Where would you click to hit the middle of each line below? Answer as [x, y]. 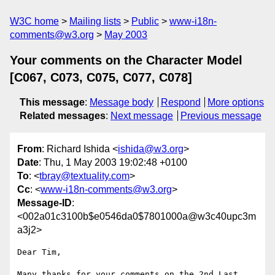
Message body [122, 102]
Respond [180, 102]
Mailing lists [95, 21]
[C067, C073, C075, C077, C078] [101, 77]
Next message [142, 116]
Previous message [221, 116]
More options [236, 102]
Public [145, 21]
